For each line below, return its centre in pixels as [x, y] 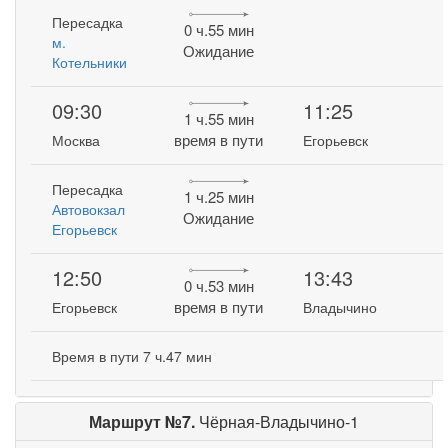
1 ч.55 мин [218, 119]
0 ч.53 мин [218, 286]
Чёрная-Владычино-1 [279, 421]
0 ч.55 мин [218, 30]
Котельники [90, 62]
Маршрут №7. [144, 421]
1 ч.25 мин [218, 197]
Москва [76, 140]
